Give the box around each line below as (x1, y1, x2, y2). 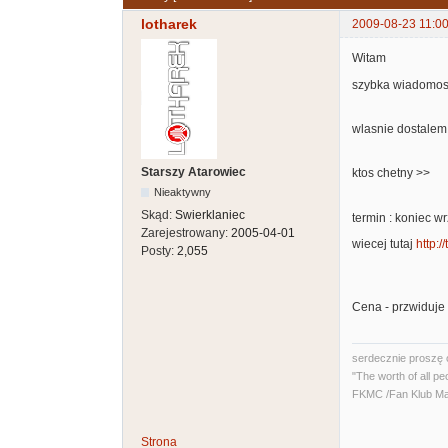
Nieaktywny (154, 186, 212, 199)
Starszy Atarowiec (141, 165, 246, 180)
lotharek (141, 16, 197, 33)
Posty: (141, 244, 177, 259)
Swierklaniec (175, 208, 245, 223)
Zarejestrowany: (141, 226, 231, 241)
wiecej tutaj (352, 237, 416, 252)
